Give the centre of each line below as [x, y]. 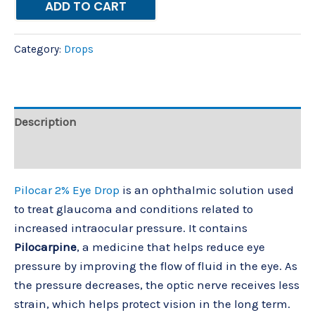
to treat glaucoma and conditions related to [134, 208]
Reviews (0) [45, 153]
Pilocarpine [45, 246]
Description [45, 122]
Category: [39, 49]
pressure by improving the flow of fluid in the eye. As [156, 265]
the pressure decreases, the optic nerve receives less [157, 284]
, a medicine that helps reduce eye [171, 246]
